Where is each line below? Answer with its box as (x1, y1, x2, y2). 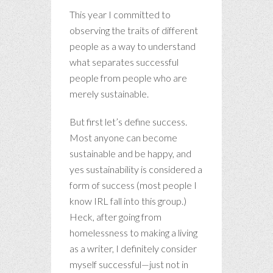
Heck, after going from (69, 211, 161, 222)
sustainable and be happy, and (69, 147, 191, 159)
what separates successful (69, 56, 179, 68)
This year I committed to (69, 9, 171, 20)
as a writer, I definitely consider (69, 243, 197, 254)
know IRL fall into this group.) (69, 195, 186, 207)
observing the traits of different (69, 24, 198, 36)
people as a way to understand (69, 40, 196, 52)
